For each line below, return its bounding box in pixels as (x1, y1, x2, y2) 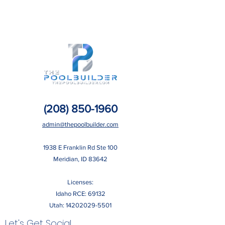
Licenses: (67, 178, 93, 186)
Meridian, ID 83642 (53, 155, 107, 163)
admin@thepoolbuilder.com (42, 121, 119, 128)
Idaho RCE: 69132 (55, 190, 105, 197)
